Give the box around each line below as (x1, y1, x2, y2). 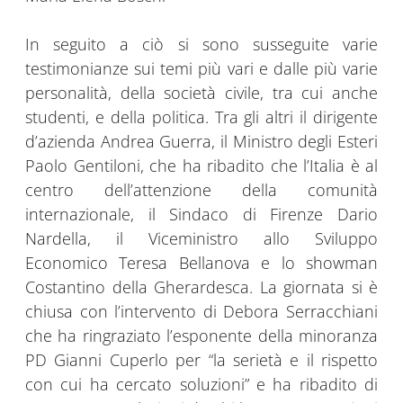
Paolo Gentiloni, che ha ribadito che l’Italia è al (25, 155, 378, 177)
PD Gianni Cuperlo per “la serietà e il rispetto (25, 349, 378, 372)
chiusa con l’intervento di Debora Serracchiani (25, 300, 378, 323)
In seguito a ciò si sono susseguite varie (25, 33, 378, 56)
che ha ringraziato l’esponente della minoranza (25, 325, 378, 347)
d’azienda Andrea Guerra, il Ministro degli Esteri (25, 130, 378, 153)
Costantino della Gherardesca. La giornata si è (25, 276, 378, 299)
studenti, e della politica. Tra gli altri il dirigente (25, 106, 378, 129)
